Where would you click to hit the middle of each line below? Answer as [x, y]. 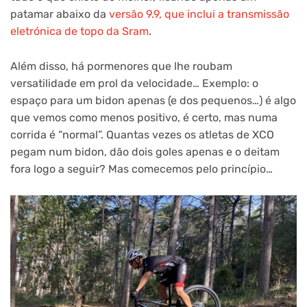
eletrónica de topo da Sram [79, 32]
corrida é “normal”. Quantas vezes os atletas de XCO [142, 135]
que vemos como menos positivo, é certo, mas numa [144, 118]
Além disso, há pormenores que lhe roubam [121, 66]
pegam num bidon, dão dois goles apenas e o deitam [145, 152]
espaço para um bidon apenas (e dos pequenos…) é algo [153, 101]
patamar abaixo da [60, 14]
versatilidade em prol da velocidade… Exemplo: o [134, 84]
